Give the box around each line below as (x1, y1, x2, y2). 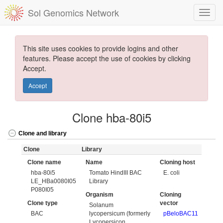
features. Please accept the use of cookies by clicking (23, 53, 191, 63)
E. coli (163, 169, 180, 176)
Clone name (27, 159, 61, 166)
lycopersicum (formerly (89, 210, 151, 217)
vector (160, 200, 178, 207)
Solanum (89, 201, 114, 209)
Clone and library (18, 130, 67, 137)
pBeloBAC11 (163, 210, 199, 217)
